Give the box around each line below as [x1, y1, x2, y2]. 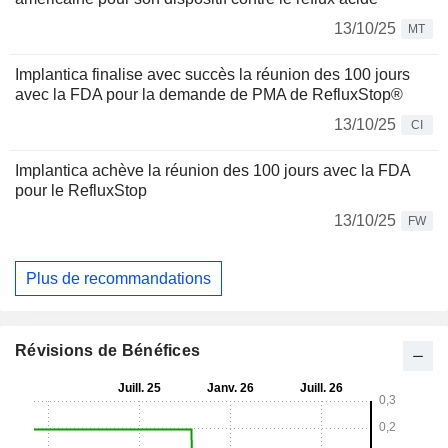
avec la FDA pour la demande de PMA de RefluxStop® [15, 86, 403, 103]
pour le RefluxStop [15, 182, 147, 199]
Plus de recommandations [26, 269, 211, 287]
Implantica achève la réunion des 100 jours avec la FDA [15, 162, 410, 179]
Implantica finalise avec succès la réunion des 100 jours [15, 66, 410, 83]
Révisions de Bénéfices [15, 342, 201, 360]
